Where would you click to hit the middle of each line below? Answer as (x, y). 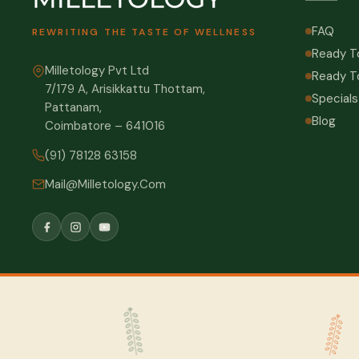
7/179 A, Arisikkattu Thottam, (125, 89)
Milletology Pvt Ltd (97, 71)
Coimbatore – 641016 (105, 126)
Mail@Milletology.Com (105, 184)
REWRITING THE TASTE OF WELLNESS (144, 32)
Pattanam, (73, 107)
